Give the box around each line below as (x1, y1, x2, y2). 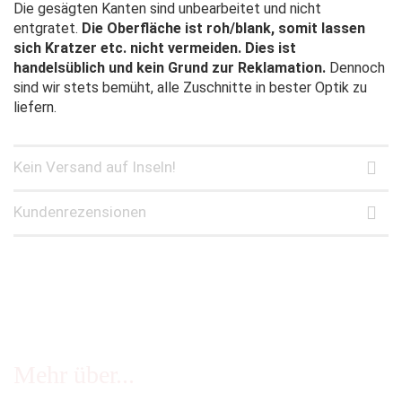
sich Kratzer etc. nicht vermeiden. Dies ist (13, 39, 296, 57)
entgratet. (13, 19, 78, 37)
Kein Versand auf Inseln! (13, 157, 176, 176)
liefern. (13, 98, 57, 116)
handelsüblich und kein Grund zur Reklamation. (13, 58, 326, 76)
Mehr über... (13, 360, 135, 389)
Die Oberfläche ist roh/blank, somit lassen (78, 19, 365, 37)
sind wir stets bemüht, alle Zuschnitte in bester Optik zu (13, 78, 367, 96)
